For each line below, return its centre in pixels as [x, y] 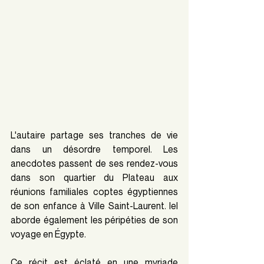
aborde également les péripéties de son [94, 220]
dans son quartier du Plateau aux [94, 178]
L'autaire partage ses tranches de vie [94, 135]
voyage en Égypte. [49, 234]
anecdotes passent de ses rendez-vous [94, 164]
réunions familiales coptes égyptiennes [94, 192]
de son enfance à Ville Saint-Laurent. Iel [94, 206]
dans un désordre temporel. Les [94, 149]
